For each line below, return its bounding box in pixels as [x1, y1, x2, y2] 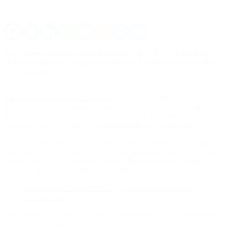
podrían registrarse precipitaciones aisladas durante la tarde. [4, 166, 194, 175]
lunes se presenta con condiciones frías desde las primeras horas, [4, 111, 211, 121]
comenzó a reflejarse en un [117, 93, 203, 102]
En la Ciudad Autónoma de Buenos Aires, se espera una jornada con [4, 138, 224, 147]
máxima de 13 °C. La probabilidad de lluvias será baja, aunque [4, 156, 206, 166]
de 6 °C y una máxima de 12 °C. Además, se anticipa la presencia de [4, 219, 224, 228]
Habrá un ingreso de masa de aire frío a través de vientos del [4, 57, 213, 66]
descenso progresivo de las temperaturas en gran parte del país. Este [4, 102, 221, 111]
